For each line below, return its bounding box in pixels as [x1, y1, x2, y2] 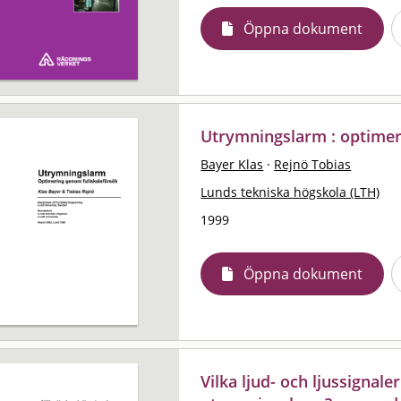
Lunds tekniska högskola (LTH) [200, 183, 380, 200]
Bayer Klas [200, 155, 264, 173]
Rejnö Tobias [274, 155, 352, 173]
